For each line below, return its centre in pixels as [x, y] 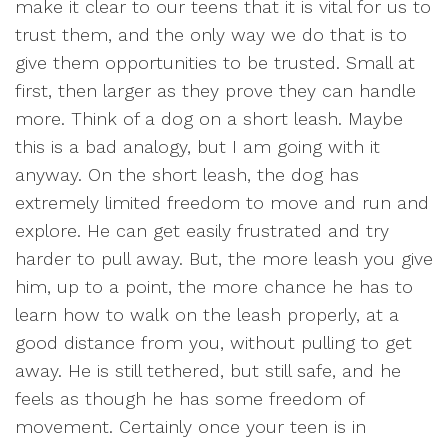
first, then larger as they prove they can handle [215, 90]
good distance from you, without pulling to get [213, 342]
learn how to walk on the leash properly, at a [207, 314]
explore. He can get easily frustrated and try [202, 230]
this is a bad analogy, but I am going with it [197, 146]
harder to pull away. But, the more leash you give [224, 258]
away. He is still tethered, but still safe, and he [208, 370]
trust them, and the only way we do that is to [211, 34]
